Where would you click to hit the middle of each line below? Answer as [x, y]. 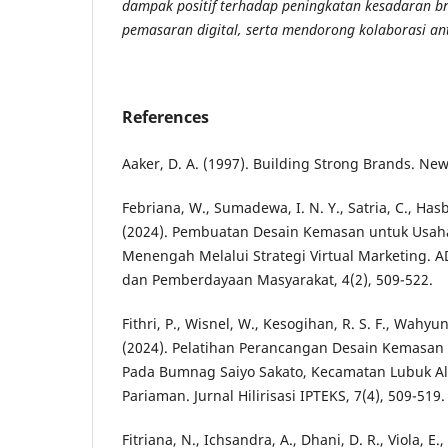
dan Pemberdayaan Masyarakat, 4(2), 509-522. [277, 280]
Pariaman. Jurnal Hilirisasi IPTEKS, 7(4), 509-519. [283, 396]
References [165, 117]
